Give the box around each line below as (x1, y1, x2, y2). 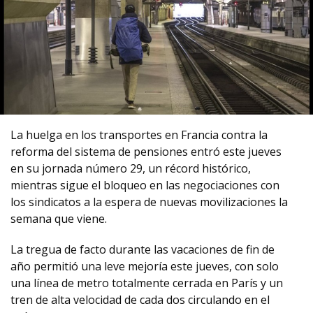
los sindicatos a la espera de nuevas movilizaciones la (10, 194, 288, 210)
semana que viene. (10, 211, 107, 226)
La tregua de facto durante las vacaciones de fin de (10, 242, 275, 257)
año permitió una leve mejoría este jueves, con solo (10, 259, 279, 274)
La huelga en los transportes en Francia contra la (10, 127, 268, 143)
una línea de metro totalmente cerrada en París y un (10, 275, 283, 291)
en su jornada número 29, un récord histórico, (10, 161, 251, 176)
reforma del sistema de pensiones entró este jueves (10, 144, 282, 159)
